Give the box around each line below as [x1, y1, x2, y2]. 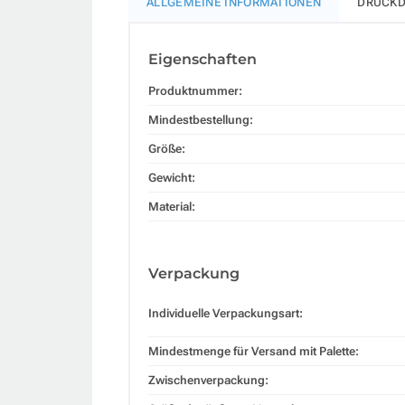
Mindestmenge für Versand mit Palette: [148, 344, 359, 358]
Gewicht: [148, 170, 195, 184]
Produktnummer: [148, 83, 242, 98]
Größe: [148, 141, 185, 155]
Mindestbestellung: [148, 112, 253, 127]
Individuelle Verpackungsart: [148, 306, 303, 320]
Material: [148, 199, 195, 213]
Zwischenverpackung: [148, 372, 268, 387]
